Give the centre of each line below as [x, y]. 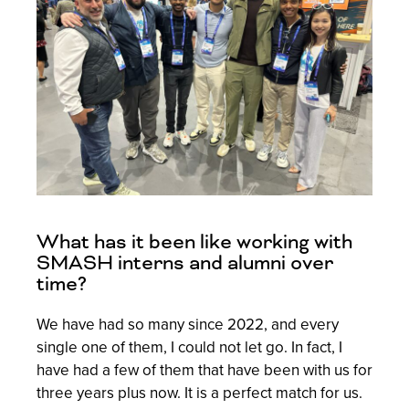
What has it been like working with [194, 241]
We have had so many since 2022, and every [188, 324]
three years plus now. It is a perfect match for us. [199, 393]
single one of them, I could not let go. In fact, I [189, 347]
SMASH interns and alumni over [185, 262]
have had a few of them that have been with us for [204, 370]
